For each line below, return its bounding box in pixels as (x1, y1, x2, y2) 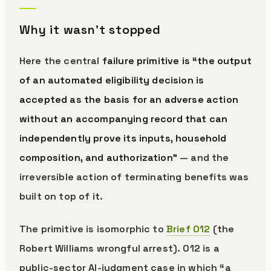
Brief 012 (166, 223, 211, 235)
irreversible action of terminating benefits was (19, 171, 249, 183)
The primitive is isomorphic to (19, 223, 166, 235)
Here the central (19, 54, 102, 67)
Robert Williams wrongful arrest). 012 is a (19, 242, 220, 255)
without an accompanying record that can (19, 113, 228, 125)
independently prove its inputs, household (19, 132, 227, 145)
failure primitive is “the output (102, 54, 252, 67)
